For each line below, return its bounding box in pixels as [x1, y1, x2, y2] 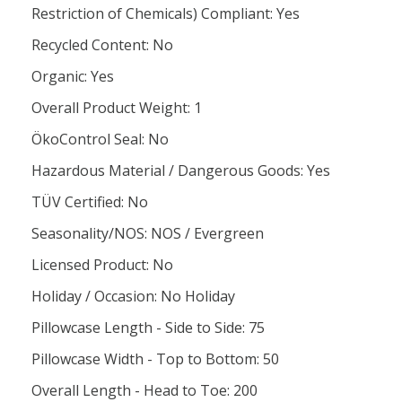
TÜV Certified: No [31, 192, 148, 212]
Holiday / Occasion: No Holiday [31, 286, 235, 306]
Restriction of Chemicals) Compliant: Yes [31, 4, 300, 23]
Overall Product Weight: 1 [31, 98, 202, 118]
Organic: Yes [31, 66, 114, 86]
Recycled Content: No [31, 35, 173, 55]
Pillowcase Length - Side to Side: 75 [31, 318, 265, 337]
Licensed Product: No [31, 255, 173, 275]
